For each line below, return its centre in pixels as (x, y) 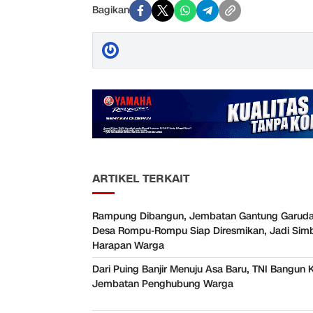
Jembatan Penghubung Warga (163, 284)
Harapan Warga (128, 246)
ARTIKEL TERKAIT (141, 179)
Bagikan (111, 10)
